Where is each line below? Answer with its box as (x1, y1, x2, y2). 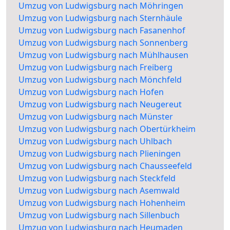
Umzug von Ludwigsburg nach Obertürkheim (18, 123, 196, 135)
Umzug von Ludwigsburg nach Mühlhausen (18, 49, 188, 61)
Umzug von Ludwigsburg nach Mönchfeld (18, 74, 182, 86)
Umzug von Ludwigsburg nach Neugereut (18, 99, 182, 110)
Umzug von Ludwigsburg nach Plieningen (18, 148, 181, 160)
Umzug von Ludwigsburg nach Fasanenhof (18, 25, 185, 36)
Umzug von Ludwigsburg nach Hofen (18, 86, 164, 98)
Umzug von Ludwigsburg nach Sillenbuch (18, 209, 180, 221)
